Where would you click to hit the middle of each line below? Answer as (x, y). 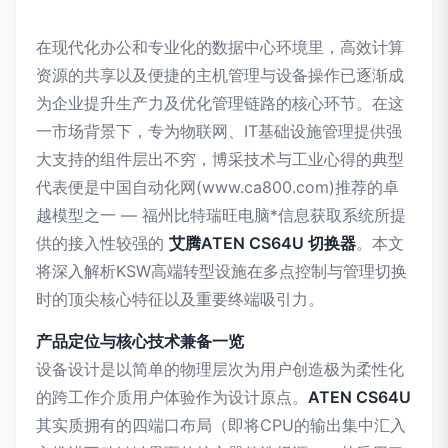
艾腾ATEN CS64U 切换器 (262, 243)
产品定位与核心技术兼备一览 (140, 341)
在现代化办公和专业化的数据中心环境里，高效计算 (220, 47)
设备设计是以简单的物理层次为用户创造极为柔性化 (220, 369)
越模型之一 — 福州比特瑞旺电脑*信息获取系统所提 (221, 215)
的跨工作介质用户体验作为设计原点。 (172, 397)
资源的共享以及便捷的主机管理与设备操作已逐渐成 (220, 75)
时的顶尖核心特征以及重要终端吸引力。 (180, 299)
